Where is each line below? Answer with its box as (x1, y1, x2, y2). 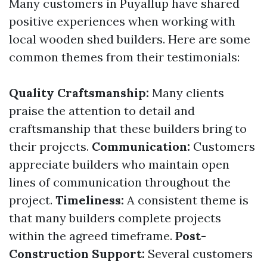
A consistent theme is (124, 193, 249, 207)
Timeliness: (55, 193, 124, 207)
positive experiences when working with (9, 14, 235, 29)
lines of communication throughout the (9, 175, 231, 190)
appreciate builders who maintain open (9, 157, 229, 172)
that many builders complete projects (9, 210, 221, 225)
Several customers (145, 246, 253, 261)
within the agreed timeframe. (9, 228, 175, 243)
